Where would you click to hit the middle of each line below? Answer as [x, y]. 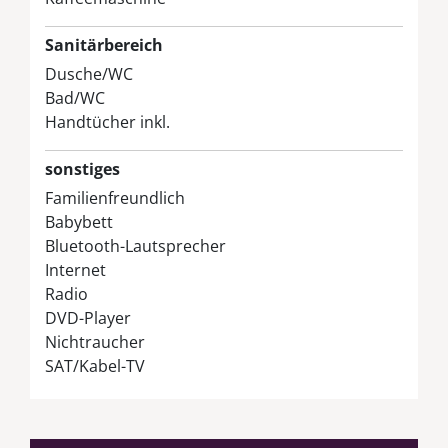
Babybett [79, 221]
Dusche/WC [89, 73]
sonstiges [82, 168]
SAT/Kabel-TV [95, 365]
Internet [75, 269]
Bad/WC [75, 97]
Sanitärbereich [104, 44]
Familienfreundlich [115, 197]
